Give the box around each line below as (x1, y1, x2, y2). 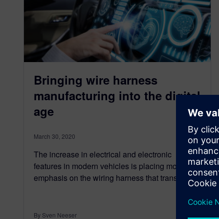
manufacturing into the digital (34, 87, 200, 104)
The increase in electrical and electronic (34, 148, 172, 160)
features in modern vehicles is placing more (34, 160, 184, 172)
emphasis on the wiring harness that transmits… (34, 172, 199, 183)
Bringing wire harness (34, 71, 157, 88)
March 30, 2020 (34, 131, 75, 140)
